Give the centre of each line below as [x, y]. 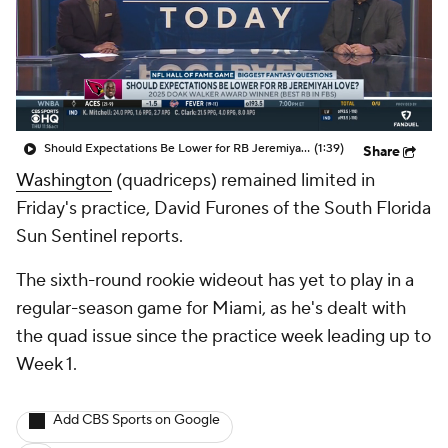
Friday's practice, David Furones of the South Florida [223, 208]
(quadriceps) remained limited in [243, 180]
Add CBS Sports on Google [136, 420]
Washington [64, 180]
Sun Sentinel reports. [99, 236]
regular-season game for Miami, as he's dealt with [211, 308]
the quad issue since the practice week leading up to [223, 336]
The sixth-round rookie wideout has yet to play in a [215, 280]
